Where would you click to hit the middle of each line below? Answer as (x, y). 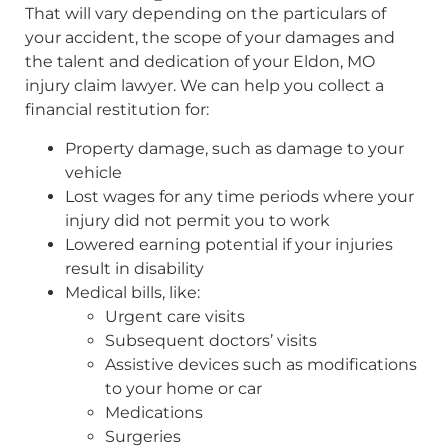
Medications (154, 412)
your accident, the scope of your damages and (210, 38)
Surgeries (143, 436)
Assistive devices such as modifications (261, 364)
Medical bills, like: (132, 292)
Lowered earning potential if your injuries (229, 244)
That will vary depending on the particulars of (205, 14)
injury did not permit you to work (197, 220)
